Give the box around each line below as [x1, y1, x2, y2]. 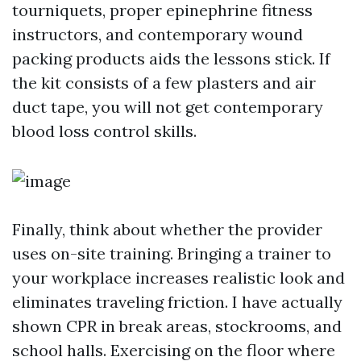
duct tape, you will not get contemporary [12, 97, 323, 117]
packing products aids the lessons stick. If [12, 48, 330, 68]
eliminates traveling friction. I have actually [12, 292, 342, 312]
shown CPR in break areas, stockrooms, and [12, 316, 342, 336]
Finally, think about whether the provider [12, 219, 322, 239]
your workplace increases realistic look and [12, 268, 345, 288]
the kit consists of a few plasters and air [12, 73, 316, 93]
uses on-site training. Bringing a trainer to [12, 243, 331, 263]
